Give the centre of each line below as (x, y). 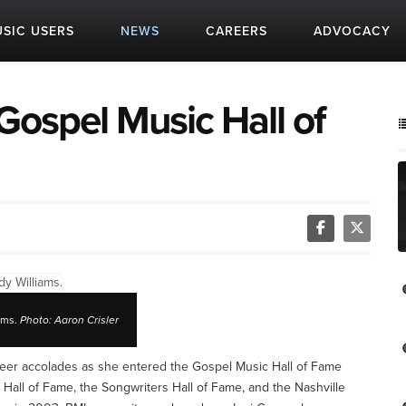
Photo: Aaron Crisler (69, 320)
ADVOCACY (352, 31)
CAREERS (237, 31)
